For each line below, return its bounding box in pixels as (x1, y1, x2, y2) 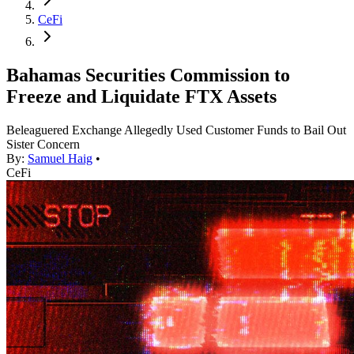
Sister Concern (6, 137, 80, 152)
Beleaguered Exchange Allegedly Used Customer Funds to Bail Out (6, 123, 346, 137)
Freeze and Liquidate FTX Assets (6, 86, 277, 107)
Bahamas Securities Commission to (6, 65, 290, 86)
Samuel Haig (28, 152, 92, 166)
